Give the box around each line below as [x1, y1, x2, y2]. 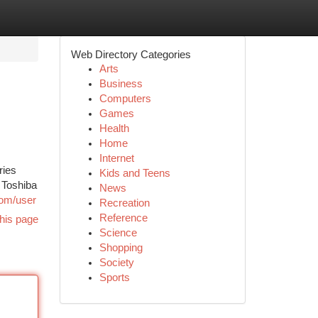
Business [99, 78, 143, 89]
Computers [99, 93, 151, 104]
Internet [99, 153, 134, 164]
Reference [99, 212, 148, 224]
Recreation [99, 197, 150, 209]
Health [99, 123, 129, 134]
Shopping [99, 242, 143, 253]
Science [99, 227, 137, 238]
